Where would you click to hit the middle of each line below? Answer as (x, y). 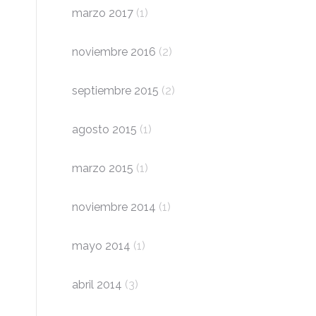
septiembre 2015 (115, 91)
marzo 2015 (103, 168)
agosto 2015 (104, 129)
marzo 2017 (103, 13)
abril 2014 (97, 285)
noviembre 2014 (114, 207)
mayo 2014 (101, 246)
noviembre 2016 (114, 52)
